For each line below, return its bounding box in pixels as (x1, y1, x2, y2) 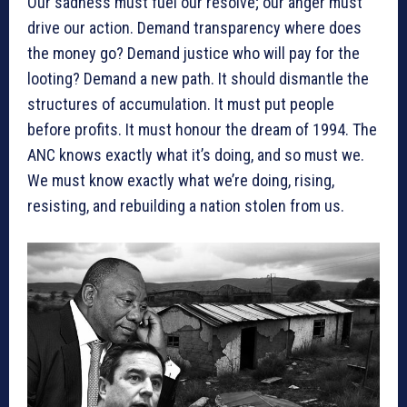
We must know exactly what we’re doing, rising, (27, 170, 334, 190)
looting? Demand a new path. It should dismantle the (27, 68, 369, 88)
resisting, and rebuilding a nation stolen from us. (27, 195, 344, 215)
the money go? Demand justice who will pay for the (27, 43, 360, 63)
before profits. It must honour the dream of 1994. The (27, 119, 377, 139)
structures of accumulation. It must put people (27, 94, 334, 114)
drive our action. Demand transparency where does (27, 17, 362, 37)
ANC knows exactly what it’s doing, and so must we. (27, 144, 364, 164)
